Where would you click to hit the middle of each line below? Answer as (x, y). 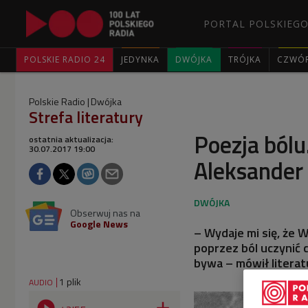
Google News (99, 224)
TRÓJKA (245, 59)
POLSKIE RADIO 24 (65, 59)
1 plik (70, 282)
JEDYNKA (140, 59)
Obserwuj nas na (105, 213)
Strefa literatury (86, 117)
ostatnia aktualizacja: (71, 139)
